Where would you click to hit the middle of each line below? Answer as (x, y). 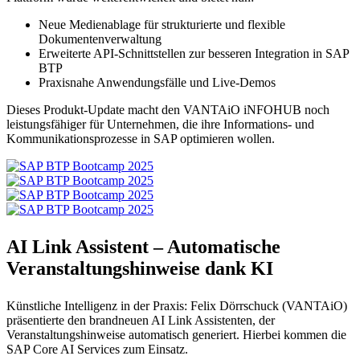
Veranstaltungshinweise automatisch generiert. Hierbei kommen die (176, 335)
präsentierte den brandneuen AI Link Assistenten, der (141, 321)
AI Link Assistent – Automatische (143, 247)
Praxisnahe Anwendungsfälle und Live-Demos (157, 83)
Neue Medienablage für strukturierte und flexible (162, 25)
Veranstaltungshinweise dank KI (140, 269)
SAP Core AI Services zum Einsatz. (97, 350)
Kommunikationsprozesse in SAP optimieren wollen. (141, 139)
